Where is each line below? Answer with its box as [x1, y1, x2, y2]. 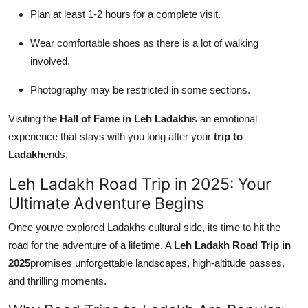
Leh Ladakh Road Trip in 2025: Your [8, 173, 272, 194]
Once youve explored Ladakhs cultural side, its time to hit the [8, 221, 280, 233]
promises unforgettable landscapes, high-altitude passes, [30, 256, 285, 269]
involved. [30, 54, 70, 67]
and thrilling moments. [8, 274, 107, 287]
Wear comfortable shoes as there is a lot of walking [30, 36, 258, 49]
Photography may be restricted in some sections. [30, 83, 250, 96]
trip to [214, 130, 243, 142]
